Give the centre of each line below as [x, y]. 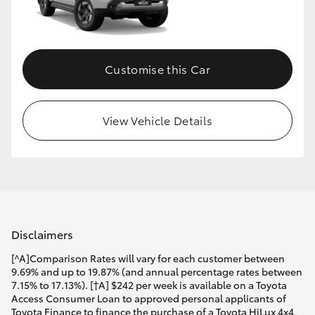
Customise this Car [157, 68]
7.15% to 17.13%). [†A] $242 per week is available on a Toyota [149, 285]
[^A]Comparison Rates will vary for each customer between [148, 258]
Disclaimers [42, 234]
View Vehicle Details [157, 120]
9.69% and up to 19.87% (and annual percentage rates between [157, 272]
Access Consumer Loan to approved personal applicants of [149, 298]
